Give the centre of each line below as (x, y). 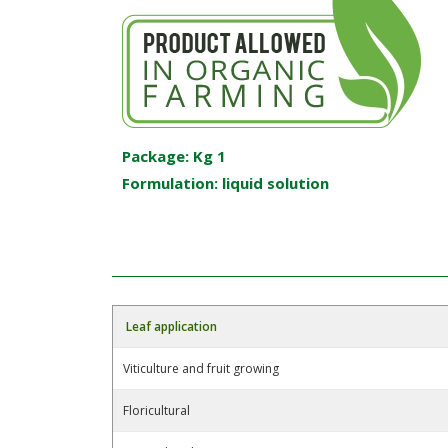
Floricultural (156, 410)
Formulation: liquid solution (225, 183)
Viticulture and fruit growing (201, 368)
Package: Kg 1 (174, 156)
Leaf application (171, 326)
